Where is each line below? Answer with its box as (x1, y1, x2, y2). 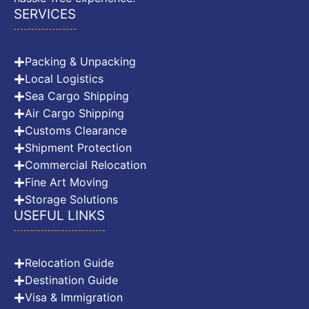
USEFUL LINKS (14, 208, 105, 224)
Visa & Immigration (25, 290, 123, 305)
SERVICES (14, 6, 76, 23)
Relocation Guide (25, 256, 114, 270)
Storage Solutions (25, 192, 118, 207)
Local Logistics (25, 72, 103, 86)
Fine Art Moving (25, 175, 108, 190)
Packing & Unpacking (25, 54, 136, 69)
